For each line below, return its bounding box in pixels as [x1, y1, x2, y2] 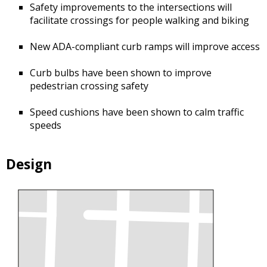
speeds [30, 119, 61, 132]
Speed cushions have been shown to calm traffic [30, 105, 244, 119]
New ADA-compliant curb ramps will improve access [30, 40, 260, 54]
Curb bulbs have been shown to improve [30, 66, 212, 80]
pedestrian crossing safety [30, 79, 148, 93]
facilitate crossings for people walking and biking [30, 14, 249, 27]
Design [6, 155, 52, 174]
